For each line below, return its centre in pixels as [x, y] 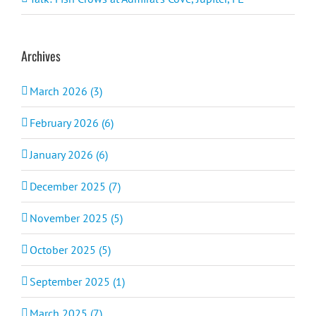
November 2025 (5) [76, 218]
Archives [41, 55]
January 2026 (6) [69, 154]
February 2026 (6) [72, 122]
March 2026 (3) [66, 91]
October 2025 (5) [70, 249]
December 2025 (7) [75, 186]
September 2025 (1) [77, 281]
